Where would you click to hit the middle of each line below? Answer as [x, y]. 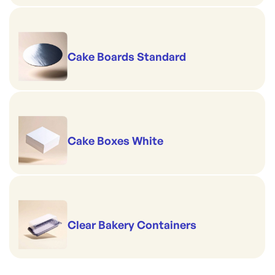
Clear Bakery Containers [132, 224]
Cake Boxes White [115, 140]
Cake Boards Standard [127, 56]
